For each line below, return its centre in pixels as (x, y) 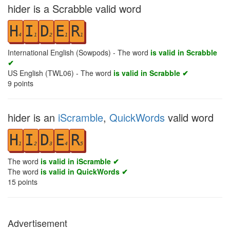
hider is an (33, 117)
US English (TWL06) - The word (61, 73)
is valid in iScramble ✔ (80, 161)
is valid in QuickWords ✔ (84, 171)
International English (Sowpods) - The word (79, 52)
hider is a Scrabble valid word (74, 8)
